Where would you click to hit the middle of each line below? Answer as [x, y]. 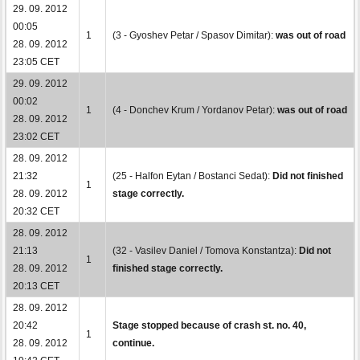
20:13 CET [36, 286]
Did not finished [308, 176]
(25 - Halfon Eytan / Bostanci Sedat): [192, 176]
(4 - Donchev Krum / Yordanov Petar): [195, 110]
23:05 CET [36, 61]
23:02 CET [36, 136]
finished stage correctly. [168, 268]
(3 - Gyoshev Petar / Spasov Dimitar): [194, 35]
